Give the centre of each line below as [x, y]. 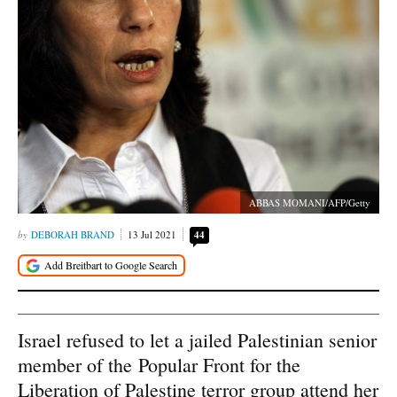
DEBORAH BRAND [73, 234]
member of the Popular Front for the [159, 364]
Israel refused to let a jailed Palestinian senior [197, 339]
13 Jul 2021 [152, 234]
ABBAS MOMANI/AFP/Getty [310, 202]
